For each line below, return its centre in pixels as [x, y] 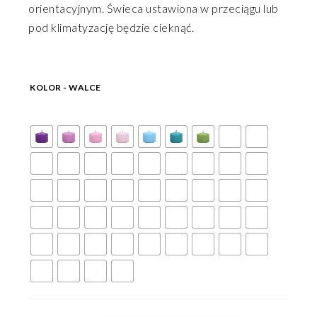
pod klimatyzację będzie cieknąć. [111, 27]
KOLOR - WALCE [65, 87]
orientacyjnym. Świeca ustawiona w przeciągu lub [154, 8]
